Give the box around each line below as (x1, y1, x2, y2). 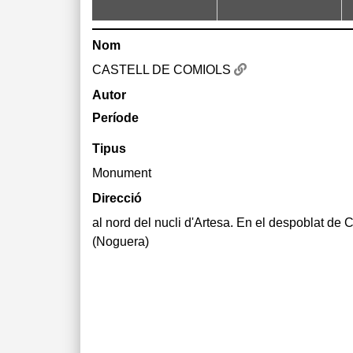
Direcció (92, 191, 142, 205)
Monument (92, 166, 151, 180)
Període (92, 111, 139, 124)
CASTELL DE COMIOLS (92, 63, 234, 76)
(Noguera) (92, 235, 149, 248)
